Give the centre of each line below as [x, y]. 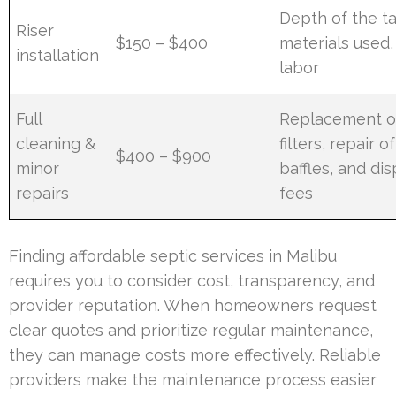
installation [58, 55]
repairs [43, 193]
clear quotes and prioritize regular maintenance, [191, 330]
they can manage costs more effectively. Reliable [195, 354]
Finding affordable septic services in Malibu [173, 255]
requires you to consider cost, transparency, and [192, 280]
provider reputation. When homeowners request [193, 305]
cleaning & [56, 143]
